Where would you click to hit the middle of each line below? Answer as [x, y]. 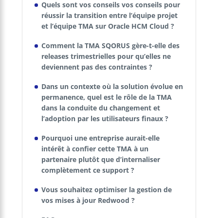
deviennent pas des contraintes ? [97, 67]
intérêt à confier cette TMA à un [95, 148]
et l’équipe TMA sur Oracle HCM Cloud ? [108, 26]
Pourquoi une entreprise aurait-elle [100, 138]
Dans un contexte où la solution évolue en [112, 86]
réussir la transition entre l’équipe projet [109, 15]
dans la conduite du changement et [100, 108]
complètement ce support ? [88, 170]
